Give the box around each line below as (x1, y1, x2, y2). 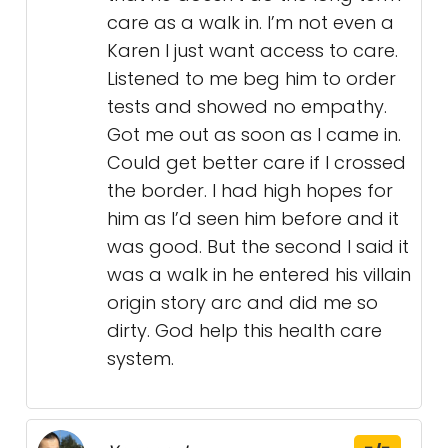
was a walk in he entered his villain (107, 262, 411, 288)
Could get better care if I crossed (107, 150, 406, 176)
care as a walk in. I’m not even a (107, 10, 394, 36)
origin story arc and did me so (107, 290, 378, 316)
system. (107, 346, 174, 372)
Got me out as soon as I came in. (107, 122, 401, 148)
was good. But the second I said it (107, 234, 409, 260)
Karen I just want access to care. (107, 38, 398, 64)
